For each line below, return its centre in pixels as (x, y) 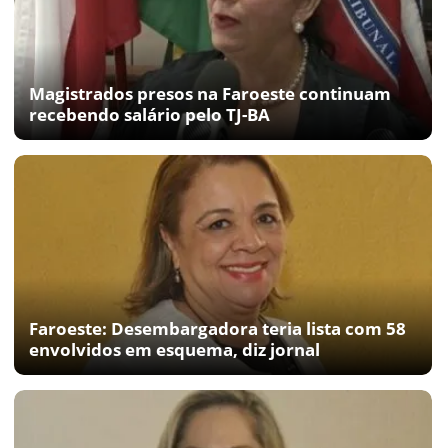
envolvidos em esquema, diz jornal (174, 349)
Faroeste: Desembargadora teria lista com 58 (217, 328)
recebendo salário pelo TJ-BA (149, 114)
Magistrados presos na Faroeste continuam (210, 93)
